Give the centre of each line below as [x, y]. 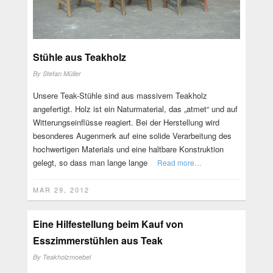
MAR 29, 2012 [61, 190]
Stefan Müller [62, 74]
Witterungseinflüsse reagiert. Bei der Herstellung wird [126, 122]
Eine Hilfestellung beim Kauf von [108, 224]
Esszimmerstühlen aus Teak [97, 240]
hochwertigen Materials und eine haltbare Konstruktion [128, 149]
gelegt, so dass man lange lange [90, 163]
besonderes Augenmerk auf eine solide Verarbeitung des [132, 136]
